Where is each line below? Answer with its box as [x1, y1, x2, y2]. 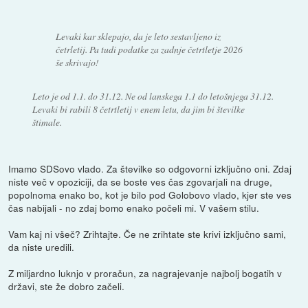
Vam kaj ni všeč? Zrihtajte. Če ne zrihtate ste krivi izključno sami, [8, 227, 287, 241]
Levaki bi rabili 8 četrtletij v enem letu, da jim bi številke [32, 102, 245, 116]
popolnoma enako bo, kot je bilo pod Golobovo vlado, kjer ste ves [8, 188, 292, 202]
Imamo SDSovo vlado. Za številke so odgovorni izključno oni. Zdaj [8, 162, 292, 176]
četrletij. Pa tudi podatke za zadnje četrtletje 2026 [56, 43, 243, 56]
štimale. [32, 115, 62, 129]
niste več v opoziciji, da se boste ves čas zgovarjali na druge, [8, 175, 273, 189]
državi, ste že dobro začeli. [8, 279, 125, 294]
